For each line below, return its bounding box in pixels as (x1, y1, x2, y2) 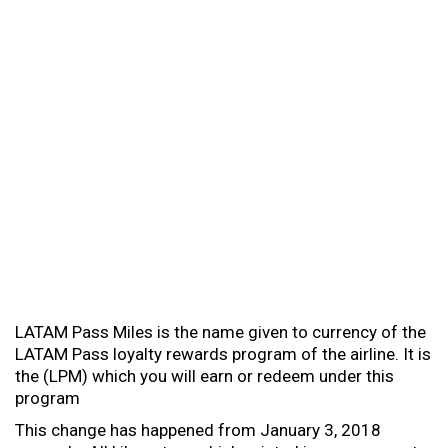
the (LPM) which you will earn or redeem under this (15, 366, 394, 386)
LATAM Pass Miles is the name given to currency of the (15, 322, 426, 342)
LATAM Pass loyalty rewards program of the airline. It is (15, 344, 431, 364)
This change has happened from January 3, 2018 (15, 420, 381, 440)
